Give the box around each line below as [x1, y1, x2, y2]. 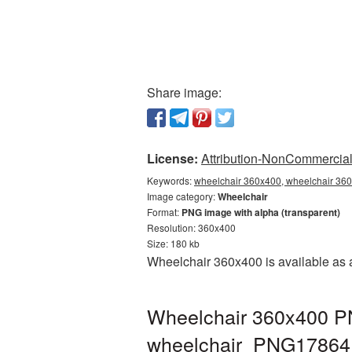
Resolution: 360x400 [147, 221, 236, 234]
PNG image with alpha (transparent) [181, 205, 340, 219]
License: [147, 149, 198, 167]
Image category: [147, 189, 218, 203]
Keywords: [147, 174, 194, 187]
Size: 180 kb [147, 236, 200, 250]
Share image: [147, 83, 222, 101]
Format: [147, 205, 181, 218]
